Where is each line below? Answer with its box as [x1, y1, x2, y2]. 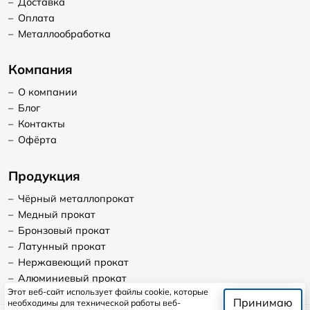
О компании [17, 86, 77, 99]
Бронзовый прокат [17, 224, 110, 237]
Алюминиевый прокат [17, 272, 127, 285]
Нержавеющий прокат [17, 256, 129, 269]
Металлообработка [17, 27, 111, 40]
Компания [8, 61, 73, 78]
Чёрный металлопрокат [17, 192, 134, 206]
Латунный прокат [17, 240, 106, 253]
